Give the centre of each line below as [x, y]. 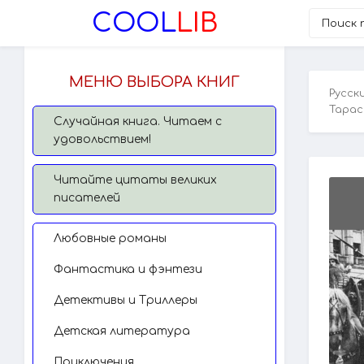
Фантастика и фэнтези [128, 269]
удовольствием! [102, 139]
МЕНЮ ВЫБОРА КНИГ [154, 82]
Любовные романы [110, 238]
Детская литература [122, 331]
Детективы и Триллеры [126, 300]
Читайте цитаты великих [135, 180]
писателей [87, 198]
